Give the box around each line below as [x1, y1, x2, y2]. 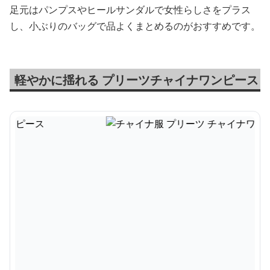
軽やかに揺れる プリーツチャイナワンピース [14, 72, 259, 88]
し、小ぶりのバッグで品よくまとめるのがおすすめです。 [10, 19, 260, 33]
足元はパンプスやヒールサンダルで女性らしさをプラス [10, 3, 251, 16]
